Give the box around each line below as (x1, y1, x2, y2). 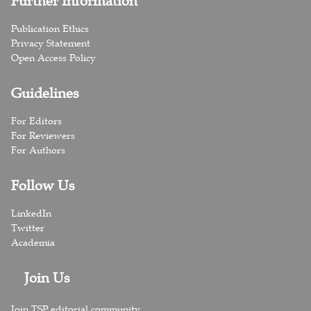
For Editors (10, 114, 62, 127)
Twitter (10, 221, 44, 234)
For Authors (10, 143, 65, 156)
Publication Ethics (10, 22, 89, 35)
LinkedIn (10, 206, 51, 219)
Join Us (24, 269, 69, 286)
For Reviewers (10, 128, 75, 142)
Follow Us (10, 176, 74, 194)
